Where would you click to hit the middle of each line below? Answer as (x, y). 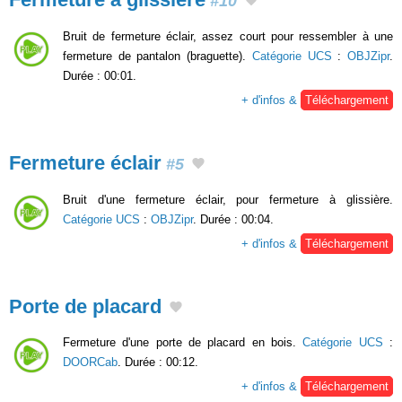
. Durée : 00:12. (158, 363)
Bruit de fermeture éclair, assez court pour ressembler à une (228, 37)
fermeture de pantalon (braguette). (157, 57)
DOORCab (90, 363)
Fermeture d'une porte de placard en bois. (183, 343)
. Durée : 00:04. (233, 219)
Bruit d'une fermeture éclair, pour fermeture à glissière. (228, 199)
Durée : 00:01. (100, 76)
